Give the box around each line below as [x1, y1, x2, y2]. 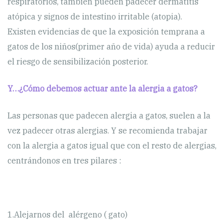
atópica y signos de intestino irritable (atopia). [7, 11, 182, 21]
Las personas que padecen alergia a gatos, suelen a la [7, 110, 210, 120]
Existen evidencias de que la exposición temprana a [7, 26, 205, 36]
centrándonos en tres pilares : [7, 155, 121, 165]
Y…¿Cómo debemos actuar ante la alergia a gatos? [7, 83, 197, 93]
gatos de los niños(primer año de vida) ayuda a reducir [7, 41, 215, 51]
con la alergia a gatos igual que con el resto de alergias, [7, 140, 216, 150]
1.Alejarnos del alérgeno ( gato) [7, 209, 127, 219]
